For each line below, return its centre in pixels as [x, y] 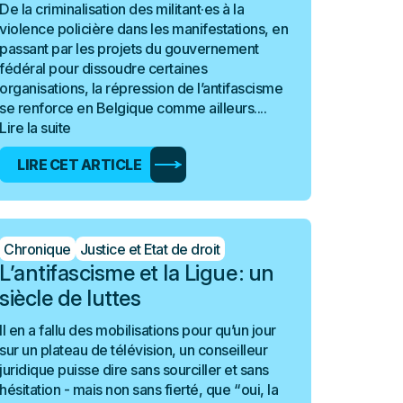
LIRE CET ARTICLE [80, 165]
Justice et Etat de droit [150, 249]
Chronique [37, 249]
